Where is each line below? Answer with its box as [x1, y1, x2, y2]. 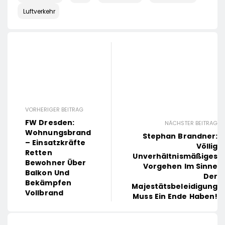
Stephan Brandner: [142, 131, 218, 142]
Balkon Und [25, 167, 69, 178]
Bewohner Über [25, 157, 86, 168]
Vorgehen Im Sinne [143, 161, 218, 172]
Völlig [196, 141, 218, 152]
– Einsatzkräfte [25, 137, 86, 148]
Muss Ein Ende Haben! [133, 191, 218, 202]
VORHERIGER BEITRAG [25, 105, 83, 114]
